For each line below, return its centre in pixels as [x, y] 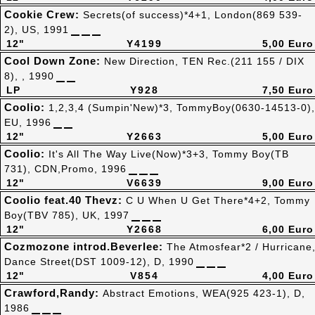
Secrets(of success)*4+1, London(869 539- [193, 15]
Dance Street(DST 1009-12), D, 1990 [99, 262]
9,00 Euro [288, 183]
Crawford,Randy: [53, 293]
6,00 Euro [288, 229]
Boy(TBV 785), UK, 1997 [67, 215]
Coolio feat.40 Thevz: [65, 200]
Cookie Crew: [44, 14]
